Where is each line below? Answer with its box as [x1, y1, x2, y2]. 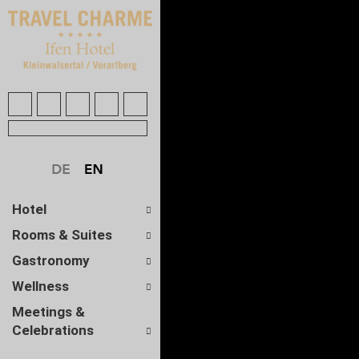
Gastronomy [12, 252, 90, 269]
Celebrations [12, 322, 94, 339]
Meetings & [12, 304, 85, 321]
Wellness [12, 278, 69, 295]
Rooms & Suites [12, 227, 112, 244]
